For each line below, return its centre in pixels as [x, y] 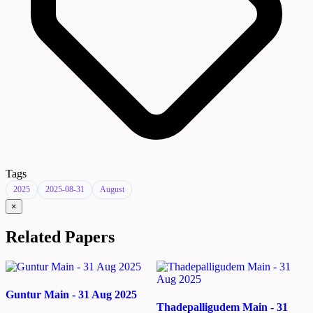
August [112, 190]
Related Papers [60, 237]
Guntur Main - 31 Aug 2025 [71, 294]
